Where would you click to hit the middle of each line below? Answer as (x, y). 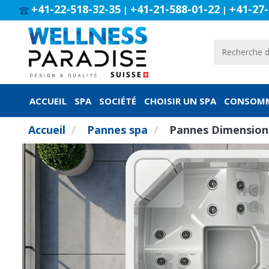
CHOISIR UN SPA (180, 101)
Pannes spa (117, 129)
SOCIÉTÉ (118, 101)
